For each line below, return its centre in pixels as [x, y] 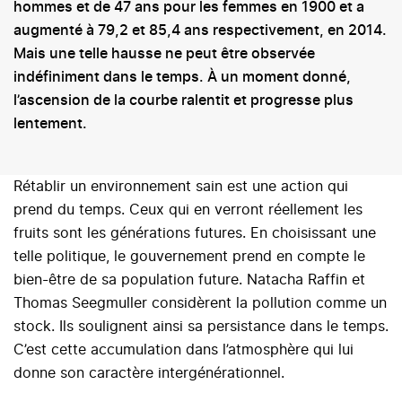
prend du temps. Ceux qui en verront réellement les [188, 210]
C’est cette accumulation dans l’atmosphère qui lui [184, 350]
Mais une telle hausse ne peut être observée [164, 54]
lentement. [50, 124]
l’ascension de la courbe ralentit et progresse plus [184, 101]
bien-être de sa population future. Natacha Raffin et [189, 280]
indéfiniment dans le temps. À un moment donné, [182, 78]
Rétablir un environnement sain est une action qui [181, 187]
